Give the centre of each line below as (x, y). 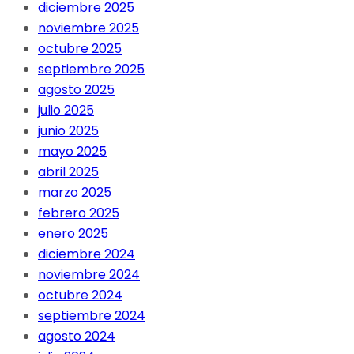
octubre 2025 (80, 49)
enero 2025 (73, 234)
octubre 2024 (80, 296)
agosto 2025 (76, 90)
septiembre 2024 (92, 316)
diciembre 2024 (87, 254)
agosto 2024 (77, 337)
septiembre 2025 (91, 70)
